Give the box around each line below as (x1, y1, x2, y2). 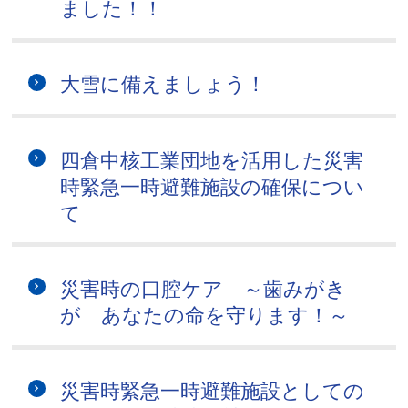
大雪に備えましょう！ (60, 73, 267, 97)
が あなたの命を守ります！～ (60, 303, 350, 327)
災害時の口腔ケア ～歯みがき (60, 277, 347, 301)
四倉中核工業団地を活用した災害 (60, 148, 364, 172)
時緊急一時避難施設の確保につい (60, 175, 365, 199)
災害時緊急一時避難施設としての (60, 380, 365, 403)
